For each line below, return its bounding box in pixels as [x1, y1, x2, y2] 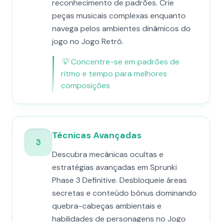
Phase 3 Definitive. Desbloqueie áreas [52, 175, 187, 185]
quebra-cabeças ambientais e [52, 201, 162, 211]
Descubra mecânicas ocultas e [52, 149, 164, 160]
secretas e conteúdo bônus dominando [52, 188, 197, 198]
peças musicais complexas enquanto [52, 10, 186, 21]
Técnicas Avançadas [52, 129, 142, 141]
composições [61, 80, 110, 91]
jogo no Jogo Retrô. [52, 36, 123, 47]
